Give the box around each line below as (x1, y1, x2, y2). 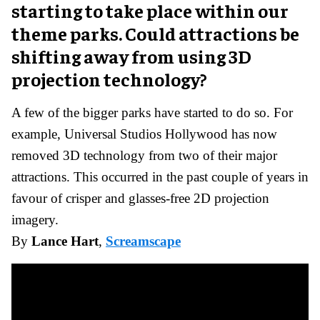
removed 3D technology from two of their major (11, 147, 277, 163)
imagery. (11, 211, 59, 227)
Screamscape (106, 233, 181, 249)
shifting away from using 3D (11, 44, 251, 68)
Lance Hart (31, 233, 99, 249)
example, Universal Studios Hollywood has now (11, 126, 277, 141)
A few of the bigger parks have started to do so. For (11, 104, 293, 120)
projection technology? (11, 66, 207, 91)
